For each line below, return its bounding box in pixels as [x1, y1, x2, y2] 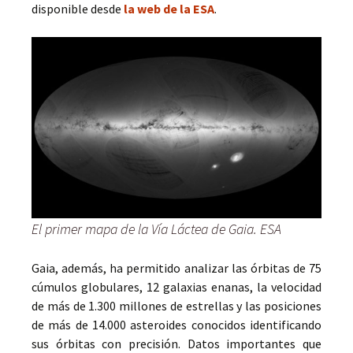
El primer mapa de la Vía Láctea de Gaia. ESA [32, 220, 281, 238]
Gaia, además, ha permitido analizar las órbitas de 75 [32, 260, 321, 276]
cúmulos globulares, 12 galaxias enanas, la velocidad [32, 279, 321, 295]
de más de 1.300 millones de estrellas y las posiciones [32, 298, 321, 314]
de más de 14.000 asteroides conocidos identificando [32, 317, 321, 333]
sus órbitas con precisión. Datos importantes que [32, 336, 321, 351]
